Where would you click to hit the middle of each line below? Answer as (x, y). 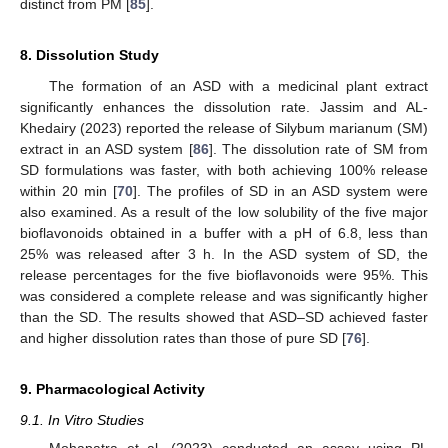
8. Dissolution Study (89, 55)
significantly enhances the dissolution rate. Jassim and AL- (224, 107)
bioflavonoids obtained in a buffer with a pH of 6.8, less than (224, 233)
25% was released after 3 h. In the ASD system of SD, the (224, 254)
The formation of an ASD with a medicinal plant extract (238, 86)
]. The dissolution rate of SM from (318, 149)
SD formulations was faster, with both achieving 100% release (224, 170)
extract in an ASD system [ (106, 149)
